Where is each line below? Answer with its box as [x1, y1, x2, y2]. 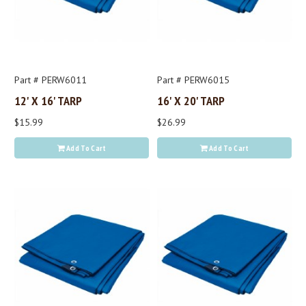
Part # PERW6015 [157, 74, 229, 87]
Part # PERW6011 [14, 74, 87, 87]
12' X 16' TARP [14, 92, 82, 109]
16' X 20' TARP [157, 92, 225, 109]
